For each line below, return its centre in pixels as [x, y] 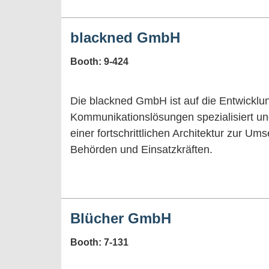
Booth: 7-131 [99, 242]
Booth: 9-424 [99, 61]
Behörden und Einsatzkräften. [141, 149]
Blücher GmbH [121, 218]
